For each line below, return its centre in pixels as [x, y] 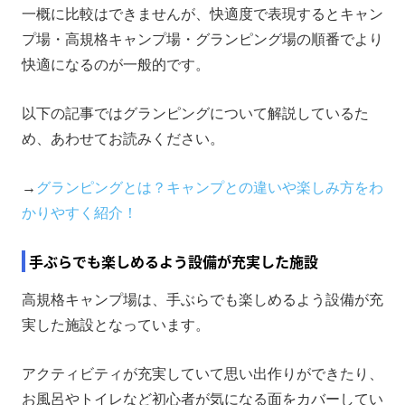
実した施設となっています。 [116, 325]
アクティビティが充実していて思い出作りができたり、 [202, 373]
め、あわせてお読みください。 [123, 138]
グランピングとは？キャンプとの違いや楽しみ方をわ [210, 187]
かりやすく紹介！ [80, 212]
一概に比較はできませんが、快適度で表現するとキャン [202, 14]
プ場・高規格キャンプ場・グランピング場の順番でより [202, 39]
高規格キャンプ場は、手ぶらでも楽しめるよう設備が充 [202, 299]
